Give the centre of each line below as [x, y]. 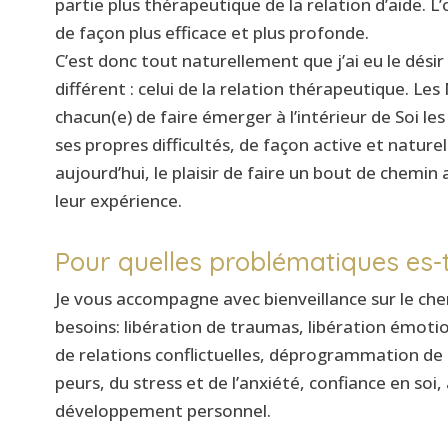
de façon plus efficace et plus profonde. [211, 32]
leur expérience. [118, 200]
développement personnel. [162, 410]
